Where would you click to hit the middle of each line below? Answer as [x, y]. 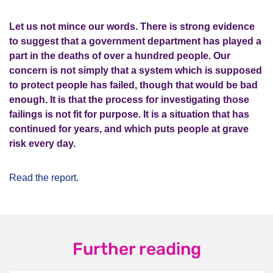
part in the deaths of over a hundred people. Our [120, 56]
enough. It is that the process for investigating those [129, 100]
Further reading [136, 249]
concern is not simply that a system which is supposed [136, 70]
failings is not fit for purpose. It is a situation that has [129, 114]
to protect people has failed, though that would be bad [133, 85]
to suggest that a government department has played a [135, 41]
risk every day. [42, 144]
